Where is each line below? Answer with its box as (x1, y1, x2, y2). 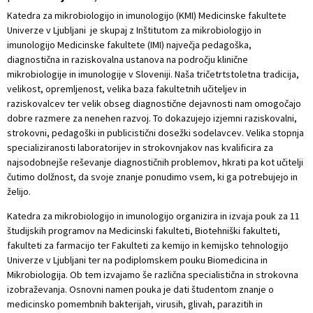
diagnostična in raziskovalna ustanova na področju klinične (7, 53, 248, 66)
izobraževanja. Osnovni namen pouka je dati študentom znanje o (7, 283, 274, 296)
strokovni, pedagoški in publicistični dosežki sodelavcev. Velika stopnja (7, 126, 304, 139)
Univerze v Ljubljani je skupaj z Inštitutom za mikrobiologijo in (7, 24, 261, 36)
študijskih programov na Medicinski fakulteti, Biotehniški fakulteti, (7, 224, 280, 237)
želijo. (7, 185, 31, 198)
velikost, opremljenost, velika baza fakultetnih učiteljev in (7, 82, 247, 95)
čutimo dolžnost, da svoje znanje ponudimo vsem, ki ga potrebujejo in (7, 170, 298, 183)
